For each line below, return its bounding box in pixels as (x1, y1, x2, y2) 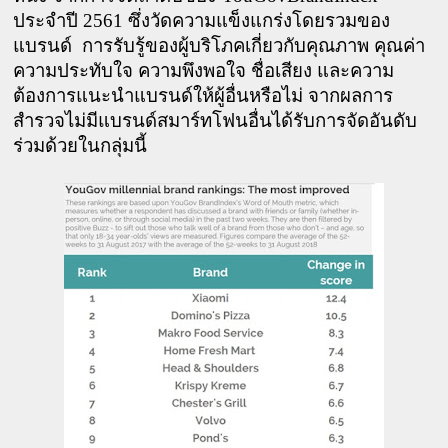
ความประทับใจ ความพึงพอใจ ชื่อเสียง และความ (13, 60, 395, 82)
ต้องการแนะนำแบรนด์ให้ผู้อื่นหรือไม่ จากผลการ (13, 85, 394, 107)
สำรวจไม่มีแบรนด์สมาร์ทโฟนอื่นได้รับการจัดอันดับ (13, 110, 418, 132)
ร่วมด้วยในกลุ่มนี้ (13, 135, 153, 157)
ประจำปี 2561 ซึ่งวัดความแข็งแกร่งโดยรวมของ (13, 10, 391, 32)
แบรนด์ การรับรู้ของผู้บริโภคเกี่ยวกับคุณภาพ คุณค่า (13, 35, 426, 57)
